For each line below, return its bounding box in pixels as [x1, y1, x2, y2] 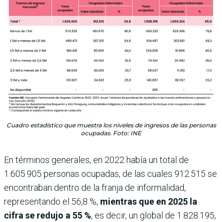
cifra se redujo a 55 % [4, 210, 91, 221]
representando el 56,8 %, [4, 196, 100, 207]
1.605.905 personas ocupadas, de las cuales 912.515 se [4, 168, 217, 179]
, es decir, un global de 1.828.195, [91, 210, 216, 221]
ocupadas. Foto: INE [81, 129, 141, 137]
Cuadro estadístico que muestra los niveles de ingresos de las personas [6, 121, 216, 129]
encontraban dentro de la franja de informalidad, [4, 182, 186, 193]
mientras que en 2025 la [100, 196, 197, 207]
